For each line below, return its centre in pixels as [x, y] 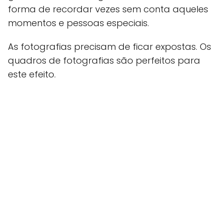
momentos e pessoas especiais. [78, 23]
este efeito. [32, 74]
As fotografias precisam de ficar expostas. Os [110, 47]
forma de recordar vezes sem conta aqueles [108, 9]
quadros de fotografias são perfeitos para [104, 61]
